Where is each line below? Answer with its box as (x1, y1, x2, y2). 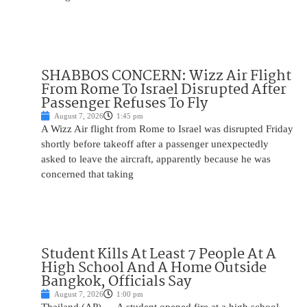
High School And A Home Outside (41, 256, 267, 280)
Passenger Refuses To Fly (41, 92, 208, 116)
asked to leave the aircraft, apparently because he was (41, 153, 271, 165)
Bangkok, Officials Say (41, 270, 191, 294)
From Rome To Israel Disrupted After (41, 78, 286, 102)
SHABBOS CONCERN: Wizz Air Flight (41, 64, 291, 88)
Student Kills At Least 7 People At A (41, 243, 276, 267)
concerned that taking (41, 169, 134, 180)
